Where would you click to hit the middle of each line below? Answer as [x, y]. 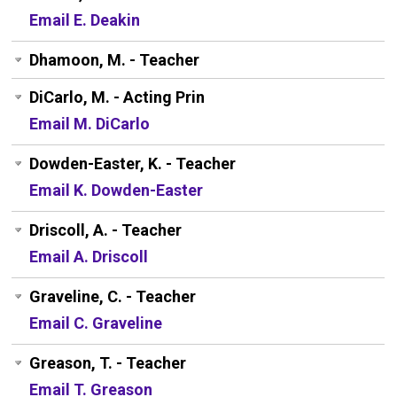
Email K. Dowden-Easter [117, 191]
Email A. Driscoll [89, 257]
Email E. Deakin [85, 20]
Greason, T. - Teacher [108, 363]
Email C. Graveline [96, 323]
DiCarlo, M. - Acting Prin [117, 97]
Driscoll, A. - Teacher [106, 230]
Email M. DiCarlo [90, 124]
